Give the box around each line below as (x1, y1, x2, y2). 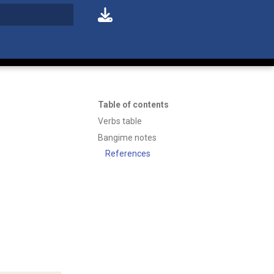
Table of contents (98, 100, 169, 109)
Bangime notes (98, 132, 157, 143)
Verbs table (98, 116, 142, 126)
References (105, 149, 150, 159)
